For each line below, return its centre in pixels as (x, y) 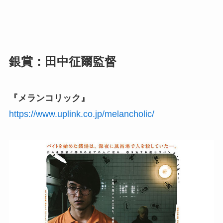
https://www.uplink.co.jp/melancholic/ (81, 114)
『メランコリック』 (49, 98)
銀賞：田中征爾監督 (62, 62)
